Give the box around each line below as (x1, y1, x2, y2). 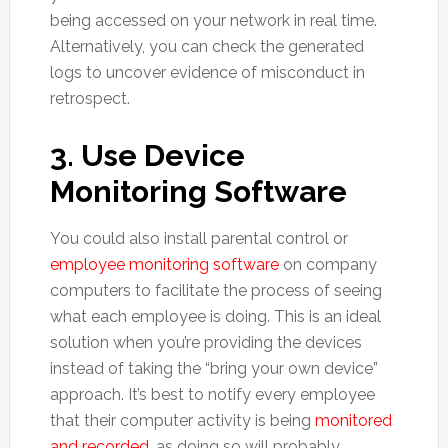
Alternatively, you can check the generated (49, 37, 364, 56)
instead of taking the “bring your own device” (49, 359, 378, 378)
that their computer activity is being (49, 411, 315, 430)
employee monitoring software (49, 255, 279, 274)
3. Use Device (49, 138, 245, 173)
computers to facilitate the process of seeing (49, 281, 382, 300)
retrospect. (49, 89, 130, 108)
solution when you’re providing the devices (49, 333, 362, 352)
